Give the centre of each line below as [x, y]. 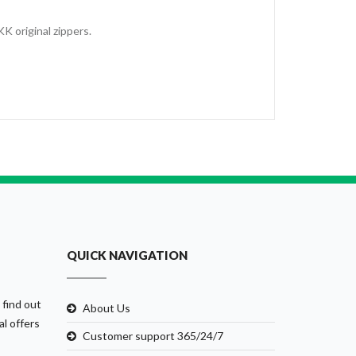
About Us [106, 308]
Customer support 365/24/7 [153, 336]
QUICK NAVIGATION [127, 255]
